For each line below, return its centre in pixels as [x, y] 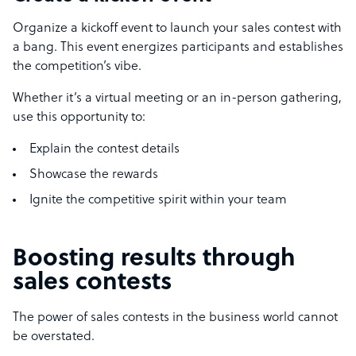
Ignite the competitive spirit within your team [158, 201]
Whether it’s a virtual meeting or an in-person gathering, [177, 99]
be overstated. [55, 337]
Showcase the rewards [94, 175]
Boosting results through [154, 260]
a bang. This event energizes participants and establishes [178, 48]
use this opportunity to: [81, 118]
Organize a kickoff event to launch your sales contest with [177, 29]
